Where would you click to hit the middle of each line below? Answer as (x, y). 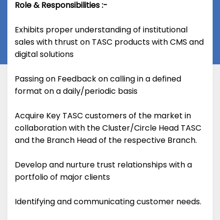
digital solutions (44, 55)
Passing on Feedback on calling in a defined (98, 79)
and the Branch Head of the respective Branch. (106, 140)
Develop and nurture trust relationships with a (103, 165)
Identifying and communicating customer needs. (108, 202)
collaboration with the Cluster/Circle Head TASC (108, 128)
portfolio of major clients (62, 177)
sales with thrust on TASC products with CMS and (109, 42)
